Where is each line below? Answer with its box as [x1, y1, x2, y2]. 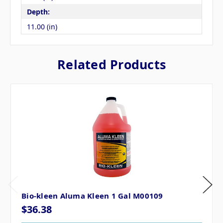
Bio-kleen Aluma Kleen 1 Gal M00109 [21, 191, 163, 201]
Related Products [57, 56, 166, 73]
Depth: [26, 6, 50, 16]
